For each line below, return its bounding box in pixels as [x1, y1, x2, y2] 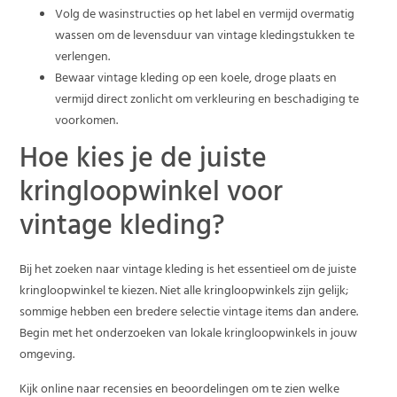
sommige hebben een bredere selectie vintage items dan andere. [19, 301, 359, 326]
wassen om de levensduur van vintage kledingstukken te [55, 24, 355, 49]
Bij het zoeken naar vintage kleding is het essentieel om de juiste [19, 259, 357, 284]
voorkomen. [55, 109, 119, 134]
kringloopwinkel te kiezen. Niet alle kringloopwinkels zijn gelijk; [19, 280, 349, 305]
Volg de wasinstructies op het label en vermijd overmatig [55, 3, 355, 27]
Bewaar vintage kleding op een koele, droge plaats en [55, 66, 338, 91]
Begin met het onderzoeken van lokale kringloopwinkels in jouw [19, 323, 358, 347]
